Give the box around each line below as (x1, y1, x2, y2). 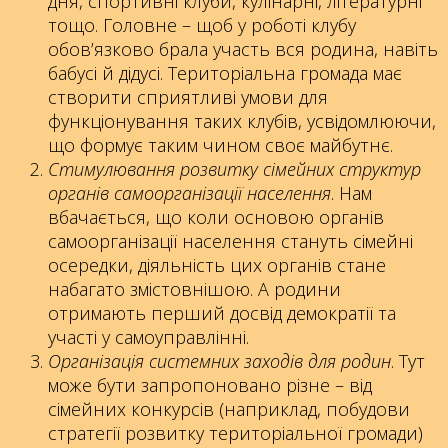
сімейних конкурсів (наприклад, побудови (48, 396, 410, 421)
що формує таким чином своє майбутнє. (48, 132, 393, 157)
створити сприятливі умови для (48, 84, 328, 109)
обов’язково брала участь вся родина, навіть (48, 36, 438, 61)
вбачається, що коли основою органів (48, 204, 384, 229)
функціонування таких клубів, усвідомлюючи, (48, 108, 436, 133)
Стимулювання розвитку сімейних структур (48, 156, 421, 181)
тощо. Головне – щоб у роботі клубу (48, 12, 356, 37)
